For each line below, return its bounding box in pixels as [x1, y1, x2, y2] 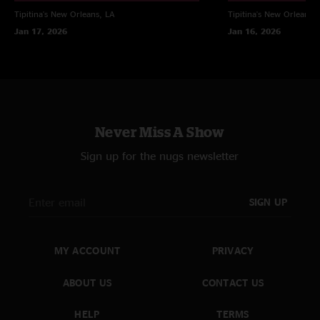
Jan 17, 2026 [14, 26, 67, 36]
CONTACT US [201, 276, 264, 288]
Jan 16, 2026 [227, 26, 281, 36]
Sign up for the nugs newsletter [81, 149, 239, 163]
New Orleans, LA [51, 9, 115, 19]
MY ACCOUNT [54, 245, 121, 256]
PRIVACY [211, 245, 254, 256]
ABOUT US [62, 276, 112, 288]
